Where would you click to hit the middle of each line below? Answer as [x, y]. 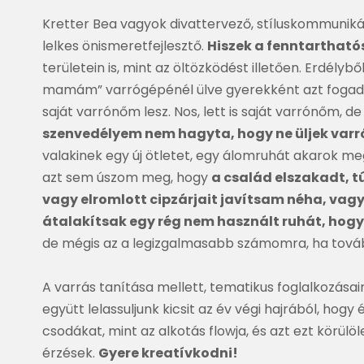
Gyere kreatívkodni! [169, 353]
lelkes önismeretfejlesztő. [125, 45]
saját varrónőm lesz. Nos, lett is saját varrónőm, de [202, 111]
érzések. [70, 353]
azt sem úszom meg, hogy [127, 177]
